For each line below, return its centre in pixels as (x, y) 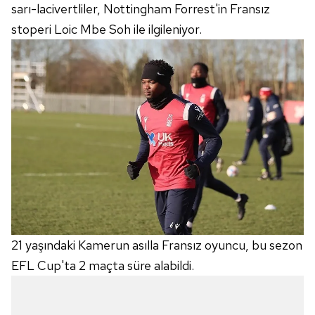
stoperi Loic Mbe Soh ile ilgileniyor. (107, 30)
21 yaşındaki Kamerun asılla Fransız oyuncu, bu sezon (157, 245)
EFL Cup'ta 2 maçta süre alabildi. (103, 265)
